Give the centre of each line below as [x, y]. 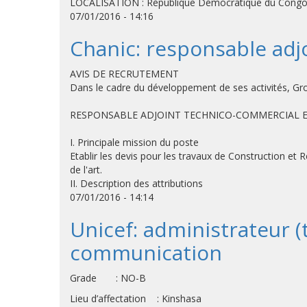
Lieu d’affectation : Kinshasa [136, 298]
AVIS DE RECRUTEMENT [124, 74]
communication [146, 253]
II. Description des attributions [136, 183]
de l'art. [86, 170]
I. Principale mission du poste [134, 142]
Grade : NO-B [108, 278]
